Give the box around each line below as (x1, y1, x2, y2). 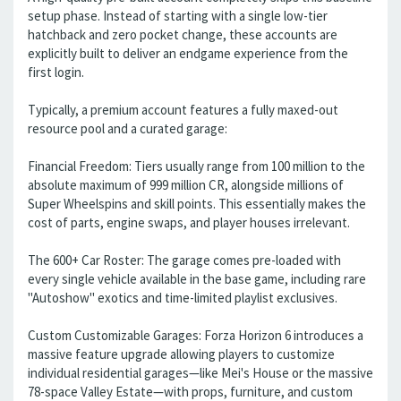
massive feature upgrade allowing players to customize (28, 346, 335, 363)
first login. (28, 64, 84, 81)
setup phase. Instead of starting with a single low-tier (28, 7, 328, 24)
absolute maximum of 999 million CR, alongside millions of (28, 176, 344, 193)
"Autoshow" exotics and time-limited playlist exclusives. (28, 289, 337, 306)
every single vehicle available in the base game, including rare (28, 270, 366, 287)
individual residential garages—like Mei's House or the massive (28, 364, 373, 381)
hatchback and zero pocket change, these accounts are (28, 26, 337, 43)
